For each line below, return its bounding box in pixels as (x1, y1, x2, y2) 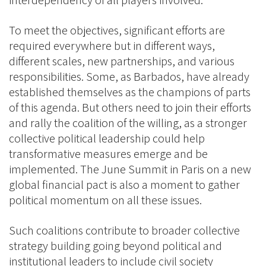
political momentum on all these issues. (9, 192, 204, 208)
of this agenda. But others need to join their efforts (9, 100, 251, 115)
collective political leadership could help (9, 131, 205, 146)
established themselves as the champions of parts (9, 84, 251, 100)
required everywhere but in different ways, (9, 38, 215, 53)
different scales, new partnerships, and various (9, 53, 235, 69)
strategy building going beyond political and (9, 238, 222, 254)
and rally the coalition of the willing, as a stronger (9, 115, 247, 131)
